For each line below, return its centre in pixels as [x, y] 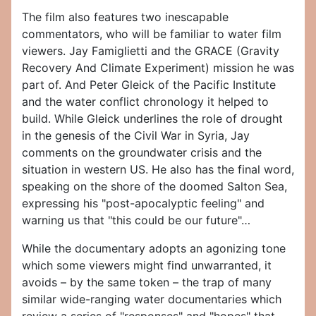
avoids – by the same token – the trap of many [147, 282]
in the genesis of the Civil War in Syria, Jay [136, 136]
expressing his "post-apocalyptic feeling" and [143, 203]
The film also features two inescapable [125, 17]
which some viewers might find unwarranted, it [147, 266]
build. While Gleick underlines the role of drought [152, 119]
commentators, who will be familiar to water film [152, 34]
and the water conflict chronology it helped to [145, 102]
